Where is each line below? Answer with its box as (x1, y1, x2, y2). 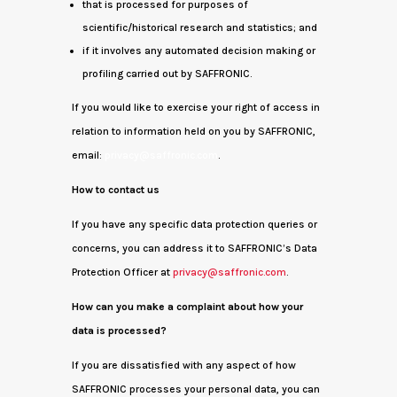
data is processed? (71, 324, 167, 337)
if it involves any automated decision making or (82, 44, 315, 57)
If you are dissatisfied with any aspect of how (71, 359, 296, 371)
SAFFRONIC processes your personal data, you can (71, 383, 320, 395)
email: (71, 149, 105, 161)
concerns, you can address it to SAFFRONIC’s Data (71, 242, 317, 254)
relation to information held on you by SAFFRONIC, (71, 125, 315, 137)
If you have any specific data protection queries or (71, 218, 317, 230)
